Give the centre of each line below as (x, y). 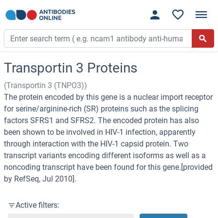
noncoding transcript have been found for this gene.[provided (108, 167)
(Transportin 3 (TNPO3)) (45, 86)
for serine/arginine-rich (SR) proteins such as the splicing (101, 109)
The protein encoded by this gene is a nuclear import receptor (108, 97)
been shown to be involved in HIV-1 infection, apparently (100, 132)
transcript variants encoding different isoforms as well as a (105, 156)
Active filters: (37, 205)
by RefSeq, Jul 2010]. (40, 179)
